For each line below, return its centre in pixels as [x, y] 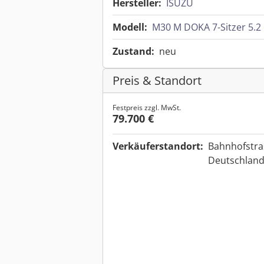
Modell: [130, 27]
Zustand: [133, 52]
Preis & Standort [157, 81]
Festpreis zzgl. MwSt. [147, 108]
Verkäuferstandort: [158, 146]
